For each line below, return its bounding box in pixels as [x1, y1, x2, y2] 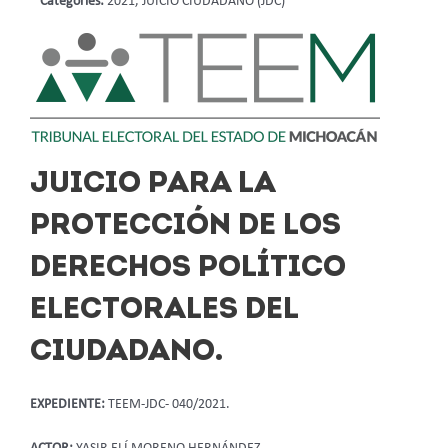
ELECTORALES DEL [30, 294, 298, 326]
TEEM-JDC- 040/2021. [108, 397, 230, 411]
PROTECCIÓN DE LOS [30, 210, 341, 242]
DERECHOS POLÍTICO [30, 252, 346, 284]
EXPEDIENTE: [30, 397, 108, 411]
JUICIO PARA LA [30, 168, 275, 200]
